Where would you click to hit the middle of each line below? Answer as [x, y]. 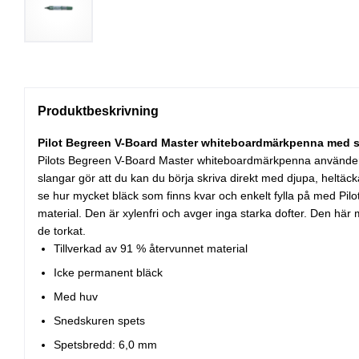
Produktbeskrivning [98, 111]
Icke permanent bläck [108, 273]
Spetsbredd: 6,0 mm [105, 345]
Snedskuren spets [99, 321]
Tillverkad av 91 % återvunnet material [151, 249]
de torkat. [62, 231]
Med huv [76, 297]
